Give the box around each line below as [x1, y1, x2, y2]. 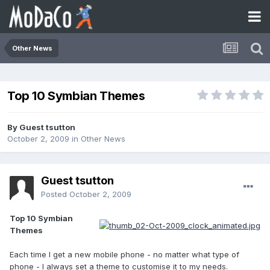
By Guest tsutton [7, 122, 75, 133]
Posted [41, 189, 69, 199]
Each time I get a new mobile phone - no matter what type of [10, 250, 239, 260]
